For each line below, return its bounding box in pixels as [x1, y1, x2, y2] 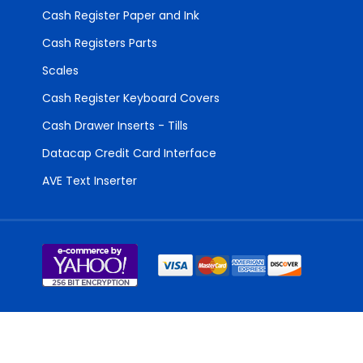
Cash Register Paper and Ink [42, 7, 199, 23]
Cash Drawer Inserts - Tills [42, 117, 188, 134]
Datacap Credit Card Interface [42, 145, 216, 161]
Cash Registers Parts [42, 35, 157, 51]
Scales [42, 62, 79, 79]
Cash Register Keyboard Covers [42, 90, 220, 106]
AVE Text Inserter [42, 173, 137, 189]
